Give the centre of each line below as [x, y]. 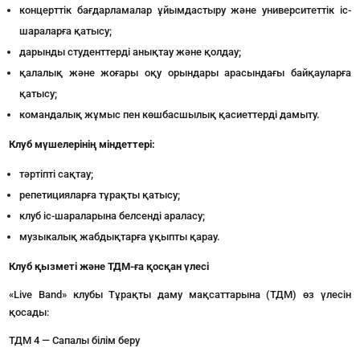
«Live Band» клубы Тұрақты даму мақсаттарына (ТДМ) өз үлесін [180, 295]
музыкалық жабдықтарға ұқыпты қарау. [120, 237]
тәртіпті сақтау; [57, 174]
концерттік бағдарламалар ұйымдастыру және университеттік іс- [185, 10]
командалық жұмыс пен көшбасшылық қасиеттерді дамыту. [170, 115]
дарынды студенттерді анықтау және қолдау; [131, 52]
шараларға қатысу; [66, 31]
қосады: [29, 312]
